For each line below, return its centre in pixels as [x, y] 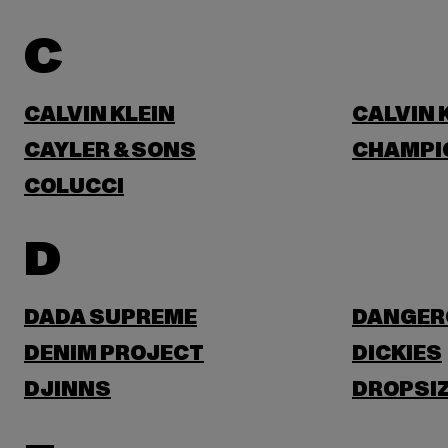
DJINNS [67, 390]
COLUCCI [74, 187]
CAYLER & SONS [110, 151]
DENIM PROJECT [114, 354]
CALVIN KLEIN [99, 115]
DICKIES [397, 354]
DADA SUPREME [110, 318]
